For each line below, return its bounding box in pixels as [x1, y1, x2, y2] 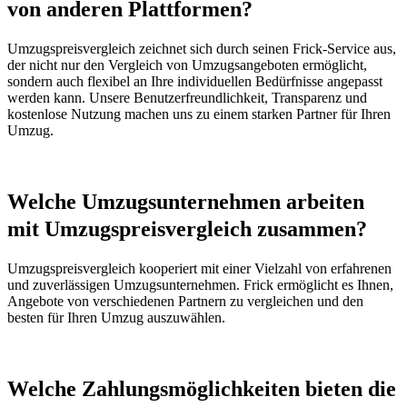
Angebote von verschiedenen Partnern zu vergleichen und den [7, 293, 363, 309]
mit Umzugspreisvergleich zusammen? [7, 216, 367, 241]
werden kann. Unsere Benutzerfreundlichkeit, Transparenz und [7, 90, 367, 106]
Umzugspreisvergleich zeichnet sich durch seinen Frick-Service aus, [7, 41, 396, 57]
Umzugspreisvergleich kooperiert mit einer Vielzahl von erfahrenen [7, 260, 392, 276]
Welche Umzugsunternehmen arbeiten [7, 189, 364, 213]
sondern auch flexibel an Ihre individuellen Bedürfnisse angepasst [7, 74, 382, 90]
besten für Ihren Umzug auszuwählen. [7, 309, 225, 325]
